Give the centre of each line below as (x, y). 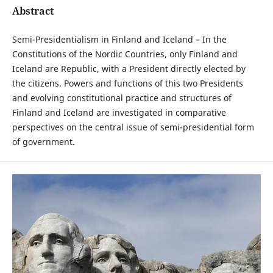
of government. (44, 142)
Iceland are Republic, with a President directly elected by (129, 69)
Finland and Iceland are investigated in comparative (119, 113)
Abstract (33, 11)
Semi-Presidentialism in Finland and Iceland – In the (119, 40)
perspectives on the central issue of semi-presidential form (133, 127)
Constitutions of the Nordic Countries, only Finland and (125, 54)
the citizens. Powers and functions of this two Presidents (127, 83)
